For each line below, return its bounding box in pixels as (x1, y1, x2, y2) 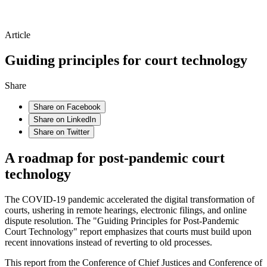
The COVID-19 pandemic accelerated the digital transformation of (5, 194, 254, 205)
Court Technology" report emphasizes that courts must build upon (5, 226, 252, 237)
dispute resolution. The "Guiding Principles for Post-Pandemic (5, 216, 239, 226)
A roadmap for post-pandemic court (5, 150, 225, 166)
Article (5, 30, 30, 41)
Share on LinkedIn (33, 115, 96, 125)
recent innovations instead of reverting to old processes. (5, 237, 212, 248)
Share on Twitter (33, 128, 89, 137)
